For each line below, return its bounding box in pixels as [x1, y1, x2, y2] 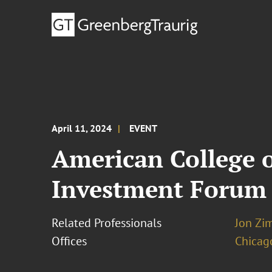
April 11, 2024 [52, 122, 112, 134]
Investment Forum [52, 172, 267, 205]
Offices [52, 233, 87, 249]
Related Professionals [52, 215, 162, 231]
